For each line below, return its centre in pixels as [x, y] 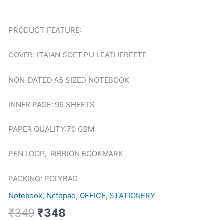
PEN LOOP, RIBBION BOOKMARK [66, 154]
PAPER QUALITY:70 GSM [51, 129]
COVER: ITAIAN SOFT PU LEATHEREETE [77, 55]
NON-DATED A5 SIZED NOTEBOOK [69, 80]
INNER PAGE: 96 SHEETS [51, 104]
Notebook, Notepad [42, 195]
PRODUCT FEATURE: [45, 30]
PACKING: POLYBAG [43, 178]
